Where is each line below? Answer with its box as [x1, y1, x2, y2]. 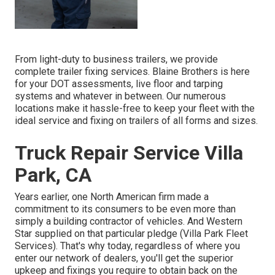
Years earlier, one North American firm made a [15, 191, 209, 203]
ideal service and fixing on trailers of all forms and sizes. [15, 115, 258, 127]
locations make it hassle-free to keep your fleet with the [15, 103, 255, 115]
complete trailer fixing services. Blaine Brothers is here [15, 66, 250, 78]
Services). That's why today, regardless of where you [15, 240, 240, 252]
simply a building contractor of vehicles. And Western [15, 215, 242, 228]
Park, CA [15, 163, 91, 187]
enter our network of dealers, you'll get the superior [15, 252, 233, 265]
